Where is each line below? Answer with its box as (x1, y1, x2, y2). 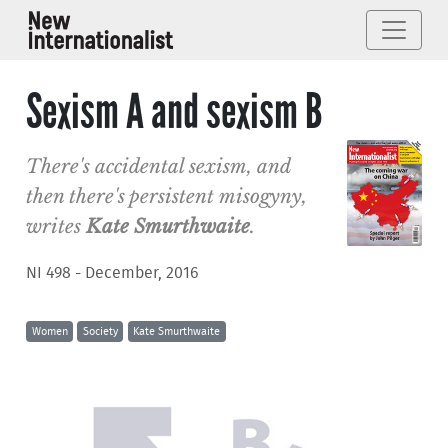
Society (82, 325, 118, 337)
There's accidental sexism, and (26, 154, 291, 179)
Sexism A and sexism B (26, 83, 323, 141)
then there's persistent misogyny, (26, 184, 308, 209)
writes (26, 214, 87, 239)
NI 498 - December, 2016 (26, 265, 200, 282)
